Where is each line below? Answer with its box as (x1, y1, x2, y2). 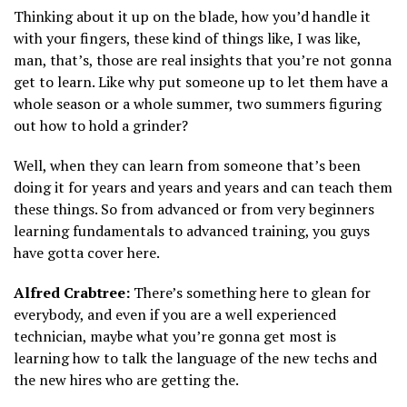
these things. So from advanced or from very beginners (14, 199, 374, 220)
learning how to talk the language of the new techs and (14, 348, 377, 369)
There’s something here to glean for (130, 283, 371, 303)
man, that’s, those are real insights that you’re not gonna (14, 50, 392, 71)
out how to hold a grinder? (14, 115, 188, 136)
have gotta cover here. (14, 243, 160, 263)
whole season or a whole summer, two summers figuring (14, 94, 382, 114)
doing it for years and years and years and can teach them (14, 177, 392, 198)
